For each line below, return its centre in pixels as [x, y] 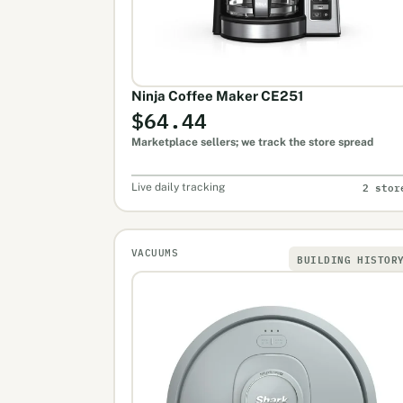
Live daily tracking [178, 187]
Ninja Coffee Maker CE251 [217, 95]
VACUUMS [155, 252]
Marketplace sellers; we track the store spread [252, 142]
